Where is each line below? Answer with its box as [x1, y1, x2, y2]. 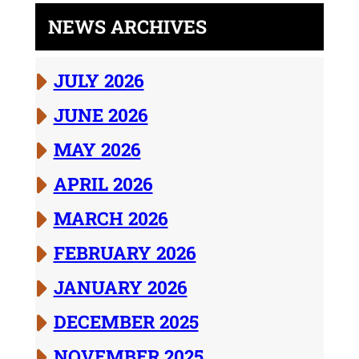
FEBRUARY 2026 [53, 240, 196, 265]
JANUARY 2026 [53, 275, 188, 300]
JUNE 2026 [53, 103, 148, 127]
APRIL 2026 [53, 171, 153, 196]
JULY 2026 [53, 68, 144, 93]
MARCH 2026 [53, 206, 168, 231]
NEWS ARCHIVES [47, 14, 207, 39]
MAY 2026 [53, 137, 141, 162]
